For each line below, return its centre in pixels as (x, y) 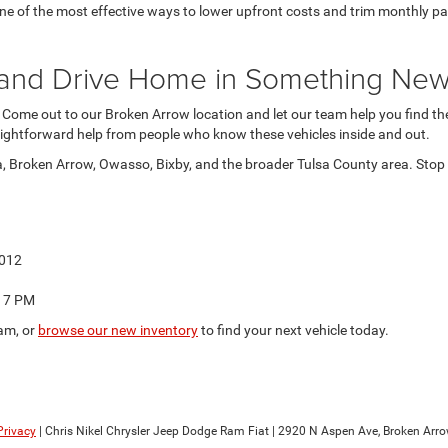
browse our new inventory (118, 329)
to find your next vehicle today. (293, 329)
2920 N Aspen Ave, (327, 430)
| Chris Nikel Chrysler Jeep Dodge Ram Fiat (152, 430)
